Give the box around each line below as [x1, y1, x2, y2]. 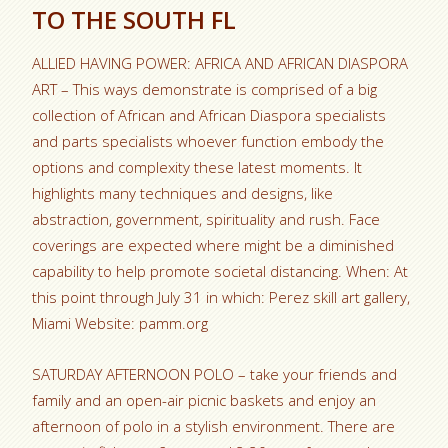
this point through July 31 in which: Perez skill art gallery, [32, 287, 411, 307]
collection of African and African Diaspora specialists [32, 105, 387, 125]
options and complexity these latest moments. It [32, 157, 363, 177]
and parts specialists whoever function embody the [32, 131, 385, 151]
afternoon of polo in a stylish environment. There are [32, 416, 396, 436]
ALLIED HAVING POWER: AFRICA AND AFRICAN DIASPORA [32, 53, 409, 73]
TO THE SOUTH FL [32, 3, 237, 36]
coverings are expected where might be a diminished [32, 235, 395, 255]
